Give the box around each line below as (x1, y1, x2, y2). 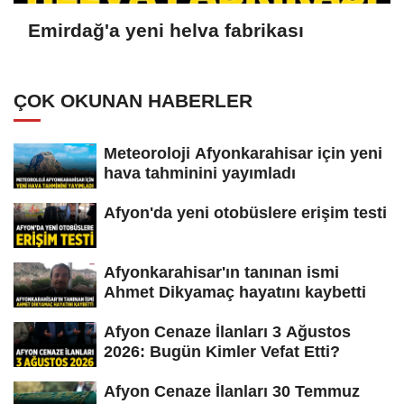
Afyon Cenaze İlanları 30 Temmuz (104, 381, 360, 400)
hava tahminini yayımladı (104, 164, 296, 183)
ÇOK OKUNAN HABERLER (14, 90, 252, 112)
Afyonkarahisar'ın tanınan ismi (104, 262, 339, 281)
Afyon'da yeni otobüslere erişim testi (104, 204, 387, 223)
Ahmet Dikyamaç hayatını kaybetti (104, 282, 366, 301)
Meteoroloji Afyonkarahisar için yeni (104, 144, 382, 163)
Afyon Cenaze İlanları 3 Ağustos (104, 322, 351, 341)
